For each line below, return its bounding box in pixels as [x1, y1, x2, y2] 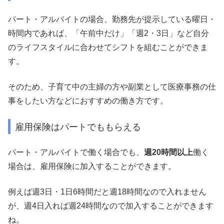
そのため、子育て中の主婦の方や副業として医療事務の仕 [8, 82, 216, 91]
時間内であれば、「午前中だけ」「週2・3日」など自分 [8, 29, 209, 38]
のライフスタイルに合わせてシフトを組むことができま [8, 43, 208, 52]
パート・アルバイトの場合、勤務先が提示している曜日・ [8, 15, 216, 24]
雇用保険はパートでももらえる [15, 121, 141, 132]
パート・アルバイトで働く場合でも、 [8, 148, 144, 157]
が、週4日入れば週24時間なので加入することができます [8, 201, 213, 210]
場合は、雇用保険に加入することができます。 [8, 162, 176, 171]
